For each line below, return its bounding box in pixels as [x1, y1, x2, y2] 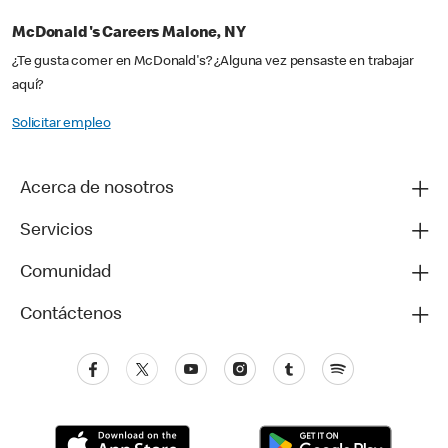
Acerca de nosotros [20, 180, 174, 199]
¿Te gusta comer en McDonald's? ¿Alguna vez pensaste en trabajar [12, 55, 414, 70]
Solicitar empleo [12, 117, 111, 132]
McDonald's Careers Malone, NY [12, 26, 246, 43]
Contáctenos [20, 306, 122, 325]
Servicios [20, 222, 93, 241]
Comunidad [20, 264, 111, 283]
